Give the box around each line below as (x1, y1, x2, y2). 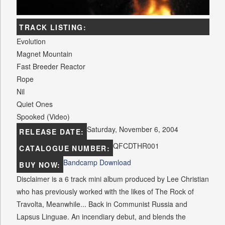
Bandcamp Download (63, 157, 131, 168)
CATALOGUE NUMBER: (19, 143, 113, 154)
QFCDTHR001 (113, 141, 159, 151)
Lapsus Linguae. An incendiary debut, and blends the (17, 211, 186, 222)
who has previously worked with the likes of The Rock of (17, 186, 194, 197)
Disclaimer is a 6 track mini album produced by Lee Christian (17, 174, 209, 184)
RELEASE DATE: (19, 127, 87, 137)
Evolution (17, 36, 46, 47)
